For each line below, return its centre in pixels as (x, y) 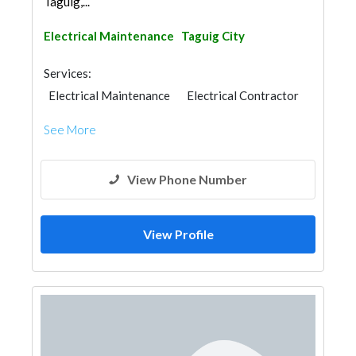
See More (70, 130)
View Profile (178, 234)
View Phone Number (187, 179)
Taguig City (213, 36)
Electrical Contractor (243, 95)
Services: (68, 73)
